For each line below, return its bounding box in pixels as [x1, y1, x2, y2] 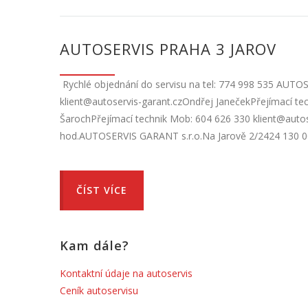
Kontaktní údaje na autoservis [60, 267, 192, 280]
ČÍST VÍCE [76, 184, 127, 197]
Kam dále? [60, 237, 129, 254]
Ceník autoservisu [60, 284, 138, 297]
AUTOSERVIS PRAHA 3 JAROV [60, 38, 276, 59]
